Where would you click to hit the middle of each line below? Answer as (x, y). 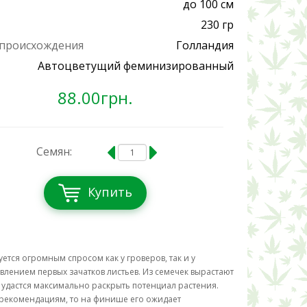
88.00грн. (96, 98)
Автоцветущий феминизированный (136, 66)
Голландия (205, 45)
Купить (110, 192)
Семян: (54, 151)
